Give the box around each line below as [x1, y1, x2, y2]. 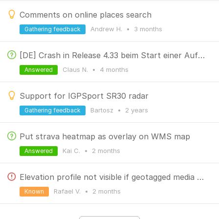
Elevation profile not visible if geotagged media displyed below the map [197, 172, 204, 182]
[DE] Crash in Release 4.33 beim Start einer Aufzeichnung [198, 50, 205, 60]
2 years [125, 106, 148, 114]
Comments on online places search [20, 10, 152, 20]
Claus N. [63, 66, 90, 73]
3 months [134, 25, 162, 33]
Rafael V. [54, 187, 83, 195]
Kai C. [63, 147, 82, 154]
